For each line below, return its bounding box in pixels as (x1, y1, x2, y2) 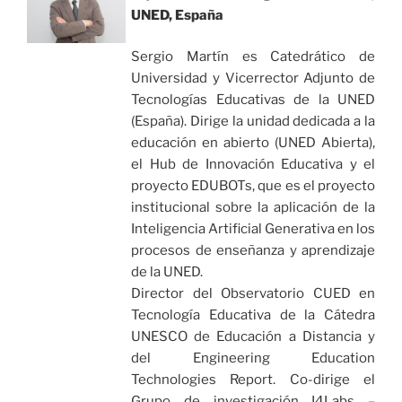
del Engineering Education (131, 350, 375, 367)
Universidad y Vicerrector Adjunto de (131, 70, 375, 87)
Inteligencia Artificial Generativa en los (131, 221, 375, 238)
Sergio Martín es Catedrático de (131, 48, 375, 66)
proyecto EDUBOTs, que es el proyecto (131, 178, 375, 195)
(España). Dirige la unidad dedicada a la (131, 113, 375, 130)
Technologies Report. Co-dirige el (131, 371, 375, 389)
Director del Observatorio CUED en (131, 285, 375, 302)
